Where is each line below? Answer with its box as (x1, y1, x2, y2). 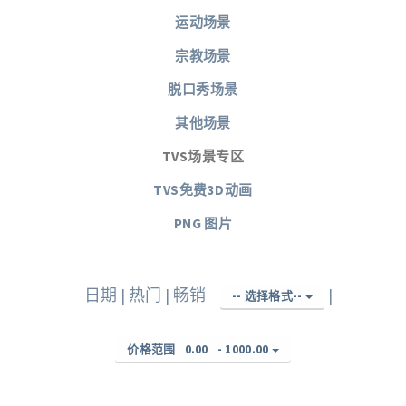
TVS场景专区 (161, 148, 245, 165)
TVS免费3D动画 (153, 181, 253, 198)
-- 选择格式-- (232, 288, 305, 304)
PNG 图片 (173, 215, 233, 232)
